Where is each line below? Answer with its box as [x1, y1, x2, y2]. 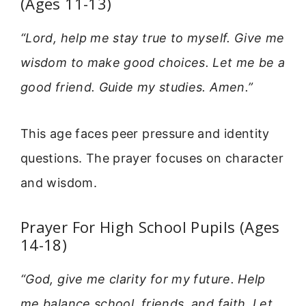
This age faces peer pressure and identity [20, 126, 270, 141]
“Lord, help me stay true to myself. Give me [20, 31, 285, 46]
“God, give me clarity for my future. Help [20, 271, 266, 286]
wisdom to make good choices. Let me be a [20, 55, 286, 70]
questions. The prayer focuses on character [20, 151, 284, 166]
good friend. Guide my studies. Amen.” [20, 80, 253, 95]
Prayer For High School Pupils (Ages [20, 216, 280, 237]
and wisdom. [20, 176, 97, 191]
